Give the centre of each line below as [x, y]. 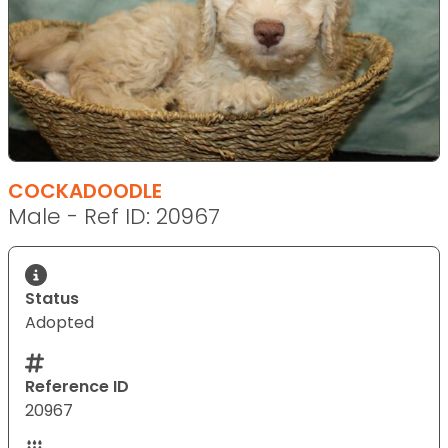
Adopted [59, 322]
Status [52, 298]
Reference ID [77, 386]
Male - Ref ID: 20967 [114, 216]
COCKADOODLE [85, 190]
